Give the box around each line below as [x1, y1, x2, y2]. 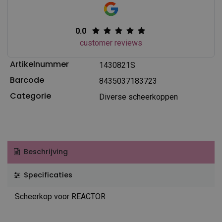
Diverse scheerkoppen [99, 92, 178, 102]
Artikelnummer [9, 58, 69, 70]
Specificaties [21, 169, 72, 180]
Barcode [9, 74, 44, 86]
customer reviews [79, 38, 142, 48]
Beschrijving [21, 147, 68, 157]
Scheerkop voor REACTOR [15, 191, 106, 201]
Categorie [9, 90, 51, 102]
